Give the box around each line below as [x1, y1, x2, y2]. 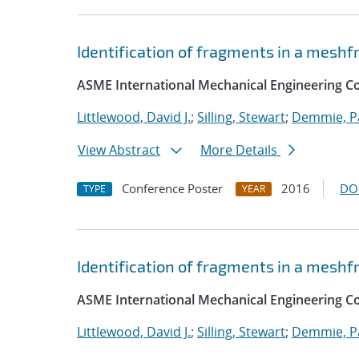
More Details [200, 141, 280, 159]
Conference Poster [122, 180, 223, 196]
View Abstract [78, 141, 160, 159]
